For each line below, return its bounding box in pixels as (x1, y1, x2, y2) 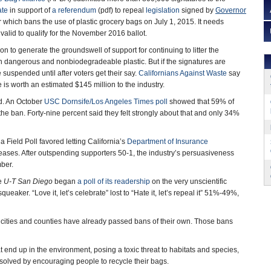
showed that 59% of (168, 97, 234, 106)
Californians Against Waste (139, 69, 227, 77)
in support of (8, 6, 52, 15)
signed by (180, 6, 215, 15)
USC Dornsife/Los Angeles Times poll (44, 97, 168, 106)
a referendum (52, 6, 96, 15)
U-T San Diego (4, 177, 53, 186)
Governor (215, 6, 246, 15)
